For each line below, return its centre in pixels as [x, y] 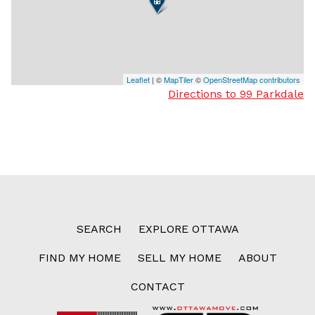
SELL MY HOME [179, 257]
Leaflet [138, 79]
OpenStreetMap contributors [252, 79]
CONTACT [157, 286]
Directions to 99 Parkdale [236, 94]
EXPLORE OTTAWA [188, 229]
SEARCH [99, 229]
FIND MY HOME [79, 257]
